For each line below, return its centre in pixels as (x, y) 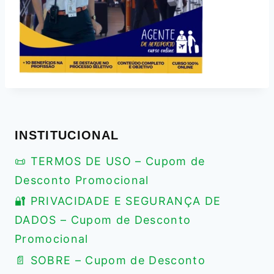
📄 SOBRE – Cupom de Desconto (110, 261)
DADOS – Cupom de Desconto (103, 220)
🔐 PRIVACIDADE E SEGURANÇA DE (118, 201)
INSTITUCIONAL (67, 135)
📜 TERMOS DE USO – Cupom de (110, 161)
